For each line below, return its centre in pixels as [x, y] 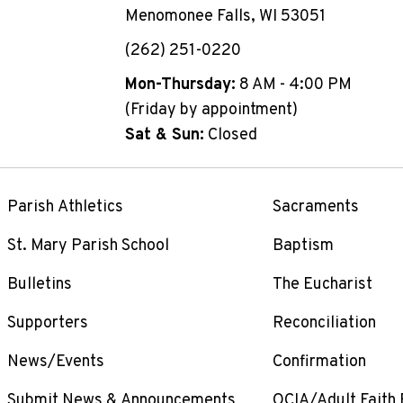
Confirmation [319, 363]
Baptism [303, 246]
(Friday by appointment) [211, 111]
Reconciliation [324, 324]
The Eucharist [322, 285]
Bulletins [39, 285]
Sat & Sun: [164, 136]
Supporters [47, 324]
